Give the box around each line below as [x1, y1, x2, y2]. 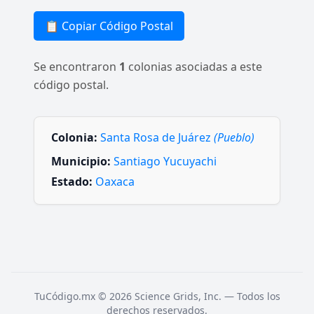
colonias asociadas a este [125, 59, 262, 74]
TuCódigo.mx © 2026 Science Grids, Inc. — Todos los [34, 289, 280, 303]
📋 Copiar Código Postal [45, 18, 173, 34]
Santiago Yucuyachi [114, 153, 217, 169]
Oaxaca [95, 174, 135, 190]
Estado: [51, 174, 93, 190]
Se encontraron [34, 59, 119, 74]
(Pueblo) [214, 130, 254, 145]
